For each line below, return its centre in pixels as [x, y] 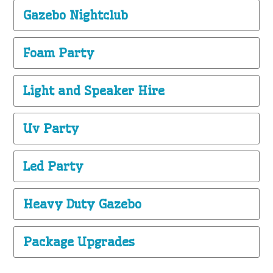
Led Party [54, 166]
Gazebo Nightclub [76, 15]
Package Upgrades [79, 242]
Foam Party [59, 53]
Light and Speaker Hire [94, 91]
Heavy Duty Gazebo [83, 204]
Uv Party [51, 129]
